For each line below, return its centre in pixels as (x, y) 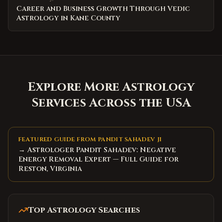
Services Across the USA (111, 103)
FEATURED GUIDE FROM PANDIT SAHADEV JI (90, 139)
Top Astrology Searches (84, 210)
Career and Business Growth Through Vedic (103, 9)
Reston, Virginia (50, 169)
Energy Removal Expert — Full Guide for (98, 159)
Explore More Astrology (111, 87)
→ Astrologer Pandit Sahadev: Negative (97, 150)
